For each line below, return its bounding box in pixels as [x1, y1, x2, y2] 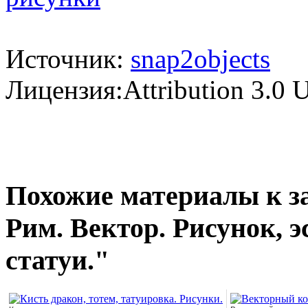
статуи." [5, 245, 109, 276]
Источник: [5, 43, 131, 74]
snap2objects [131, 43, 270, 74]
